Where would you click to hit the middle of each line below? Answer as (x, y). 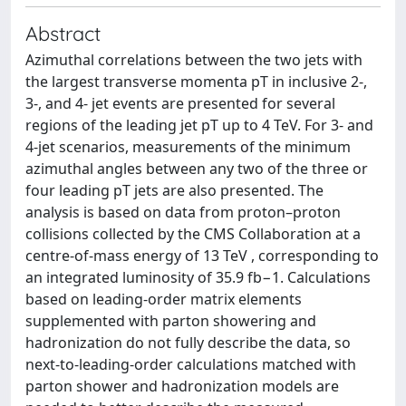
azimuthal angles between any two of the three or (197, 169)
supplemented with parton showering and (171, 321)
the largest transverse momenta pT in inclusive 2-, (196, 82)
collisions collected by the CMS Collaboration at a (193, 234)
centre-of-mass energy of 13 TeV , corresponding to (202, 256)
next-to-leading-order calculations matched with (191, 364)
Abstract (63, 33)
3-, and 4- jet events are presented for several (180, 103)
